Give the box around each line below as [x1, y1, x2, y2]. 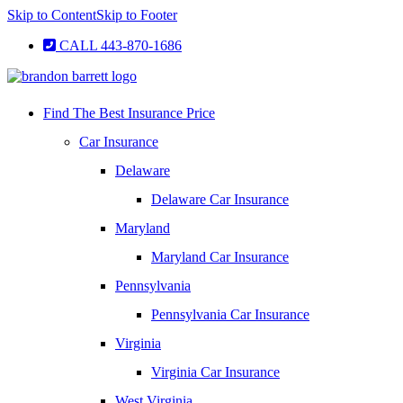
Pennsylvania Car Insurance [151, 307, 309, 322]
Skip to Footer [96, 7, 177, 22]
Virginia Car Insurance [151, 364, 280, 380]
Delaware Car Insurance [151, 192, 289, 207]
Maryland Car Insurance [151, 249, 289, 264]
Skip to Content [7, 7, 96, 22]
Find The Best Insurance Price [43, 105, 215, 121]
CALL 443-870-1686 [59, 38, 182, 53]
